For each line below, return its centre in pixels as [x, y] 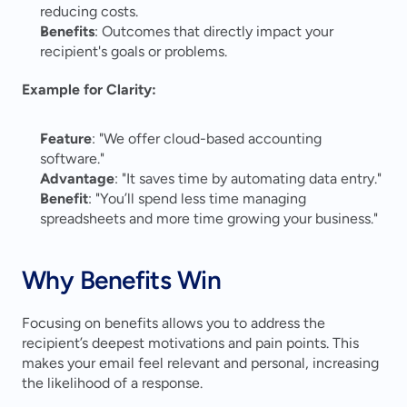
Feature [66, 139]
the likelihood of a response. [112, 383]
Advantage [77, 179]
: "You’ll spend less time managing [197, 199]
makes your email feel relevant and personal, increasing [200, 363]
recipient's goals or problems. [134, 51]
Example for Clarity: [89, 89]
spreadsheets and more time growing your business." [209, 218]
